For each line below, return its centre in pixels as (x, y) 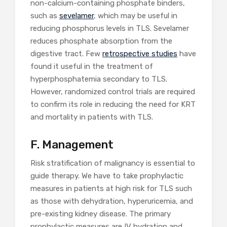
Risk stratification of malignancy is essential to (113, 163)
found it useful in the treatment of (92, 67)
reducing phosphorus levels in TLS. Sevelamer (110, 29)
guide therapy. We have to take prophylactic (107, 176)
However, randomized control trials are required (113, 92)
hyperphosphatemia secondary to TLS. (99, 79)
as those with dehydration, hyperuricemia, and (112, 201)
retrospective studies (140, 54)
